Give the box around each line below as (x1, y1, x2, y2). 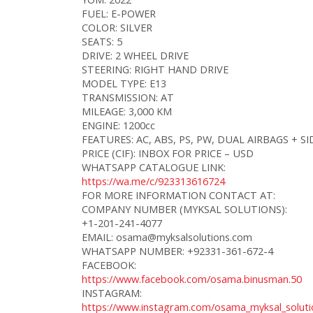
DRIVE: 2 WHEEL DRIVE (82, 48, 189, 62)
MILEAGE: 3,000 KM (82, 104, 172, 118)
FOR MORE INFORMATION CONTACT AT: (82, 188, 275, 202)
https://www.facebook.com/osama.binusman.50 (82, 272, 302, 286)
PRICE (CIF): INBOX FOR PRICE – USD (82, 146, 254, 160)
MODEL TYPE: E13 (82, 76, 166, 90)
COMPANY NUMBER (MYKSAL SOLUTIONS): (82, 202, 287, 216)
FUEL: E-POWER (82, 6, 156, 20)
